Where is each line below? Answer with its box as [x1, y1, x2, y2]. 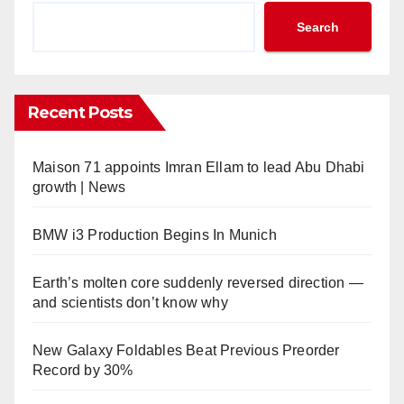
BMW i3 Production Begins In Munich [32, 227, 277, 243]
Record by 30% [32, 363, 133, 379]
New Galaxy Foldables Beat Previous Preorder [32, 343, 340, 359]
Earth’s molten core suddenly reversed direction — [32, 275, 363, 291]
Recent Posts [28, 103, 133, 124]
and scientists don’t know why [32, 295, 228, 311]
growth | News [32, 179, 126, 196]
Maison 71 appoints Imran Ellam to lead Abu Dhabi [32, 160, 365, 176]
